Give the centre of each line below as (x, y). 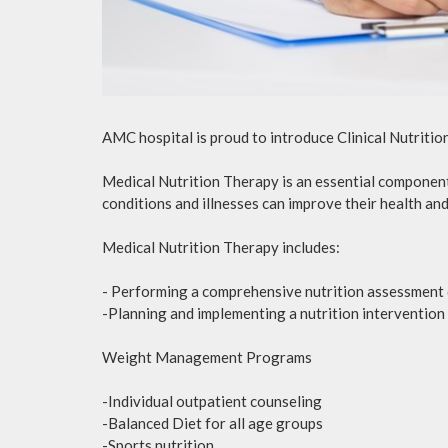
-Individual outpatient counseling (212, 400)
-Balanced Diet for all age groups (212, 422)
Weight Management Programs (207, 356)
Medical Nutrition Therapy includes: (221, 246)
